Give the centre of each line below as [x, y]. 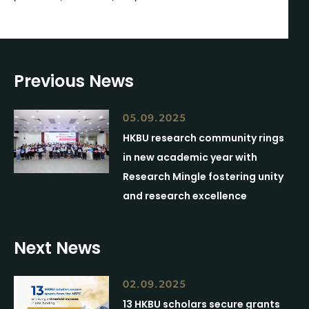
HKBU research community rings [204, 138]
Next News [57, 248]
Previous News [74, 81]
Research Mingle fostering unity [203, 176]
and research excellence [185, 196]
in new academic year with [190, 157]
